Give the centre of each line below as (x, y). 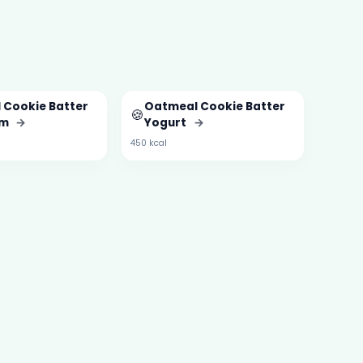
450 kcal (148, 143)
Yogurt (166, 123)
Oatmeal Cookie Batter (214, 107)
